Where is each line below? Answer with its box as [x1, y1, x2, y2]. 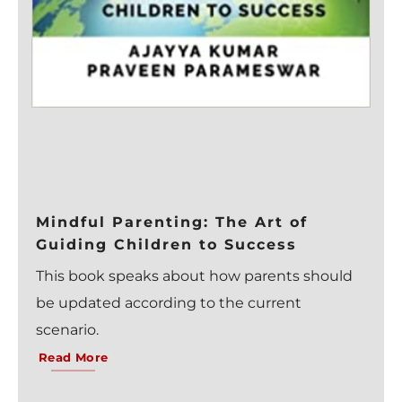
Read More [38, 351, 109, 365]
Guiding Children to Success [36, 236, 297, 254]
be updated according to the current [36, 294, 301, 312]
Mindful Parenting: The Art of [36, 214, 308, 232]
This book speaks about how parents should [36, 267, 353, 285]
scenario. [36, 321, 99, 339]
